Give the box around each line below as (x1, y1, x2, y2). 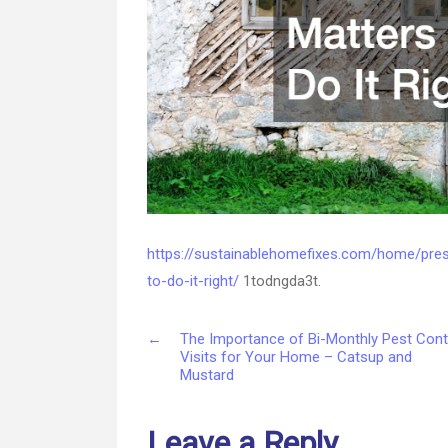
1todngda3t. (239, 272, 321, 291)
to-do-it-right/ (147, 272, 239, 291)
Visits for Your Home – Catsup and (179, 348, 412, 367)
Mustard (179, 366, 234, 385)
